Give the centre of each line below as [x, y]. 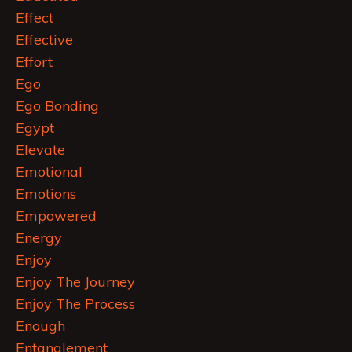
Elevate [40, 150]
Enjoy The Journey [75, 282]
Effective [44, 40]
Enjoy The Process [75, 304]
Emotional [49, 172]
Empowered [56, 216]
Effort [34, 62]
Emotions [46, 194]
